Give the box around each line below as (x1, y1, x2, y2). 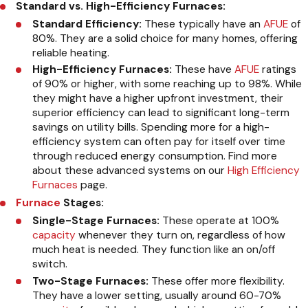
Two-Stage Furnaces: (32, 274, 148, 288)
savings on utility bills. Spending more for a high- (32, 120, 269, 135)
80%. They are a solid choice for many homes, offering (32, 32, 298, 46)
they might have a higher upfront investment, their (32, 91, 283, 106)
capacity (32, 228, 76, 243)
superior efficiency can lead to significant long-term (32, 106, 289, 120)
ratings (258, 63, 296, 77)
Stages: (60, 195, 104, 210)
